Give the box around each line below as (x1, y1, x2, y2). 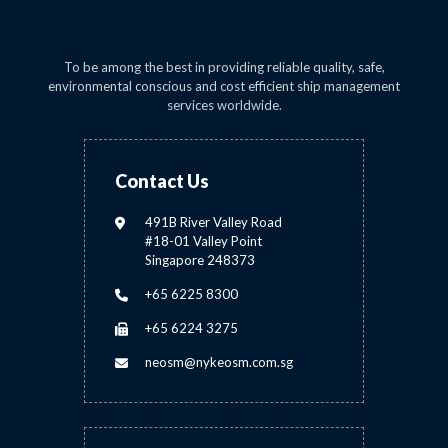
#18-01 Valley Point (145, 233, 262, 250)
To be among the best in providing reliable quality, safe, (63, 59, 385, 76)
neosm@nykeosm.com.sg (145, 354, 293, 371)
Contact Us (115, 170, 209, 193)
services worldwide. (166, 97, 282, 114)
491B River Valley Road (145, 214, 282, 231)
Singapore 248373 (145, 252, 255, 269)
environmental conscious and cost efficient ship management (48, 78, 400, 95)
